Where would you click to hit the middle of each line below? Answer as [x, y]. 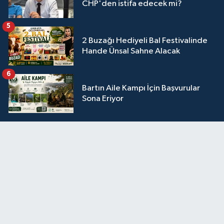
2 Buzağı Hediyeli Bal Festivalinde [145, 41]
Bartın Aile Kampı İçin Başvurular [141, 88]
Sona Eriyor [103, 99]
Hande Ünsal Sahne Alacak [131, 51]
